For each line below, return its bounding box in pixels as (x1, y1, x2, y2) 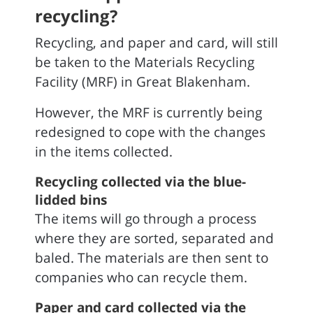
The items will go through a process (35, 210, 256, 228)
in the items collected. (35, 143, 173, 161)
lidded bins (35, 191, 107, 209)
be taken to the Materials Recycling (35, 53, 254, 71)
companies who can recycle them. (35, 268, 247, 286)
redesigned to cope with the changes (35, 123, 265, 141)
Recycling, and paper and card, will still (35, 34, 278, 52)
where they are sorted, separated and (35, 229, 274, 247)
